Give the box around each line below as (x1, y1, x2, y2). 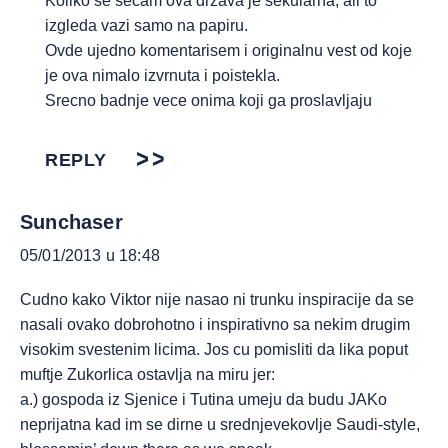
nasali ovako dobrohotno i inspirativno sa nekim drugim (20, 316, 410, 333)
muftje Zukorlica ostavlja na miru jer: (20, 366, 275, 383)
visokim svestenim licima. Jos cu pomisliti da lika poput (20, 341, 408, 358)
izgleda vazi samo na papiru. (45, 17, 248, 34)
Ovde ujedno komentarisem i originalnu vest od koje (45, 42, 412, 59)
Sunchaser (20, 211, 123, 233)
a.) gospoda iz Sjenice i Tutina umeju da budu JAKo (20, 391, 387, 408)
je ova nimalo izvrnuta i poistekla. (45, 67, 280, 84)
